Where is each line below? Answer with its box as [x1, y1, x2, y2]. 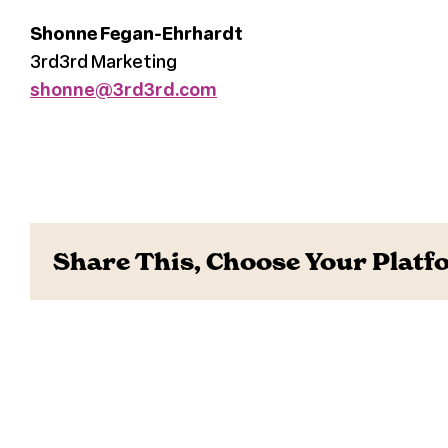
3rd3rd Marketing [29, 49, 177, 74]
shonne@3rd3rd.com [29, 77, 217, 102]
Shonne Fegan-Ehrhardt [29, 21, 243, 46]
